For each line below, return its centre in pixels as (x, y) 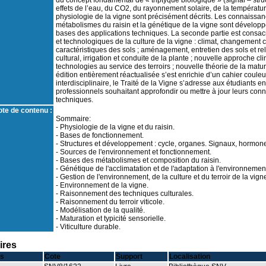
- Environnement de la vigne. (102, 185)
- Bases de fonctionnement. (99, 135)
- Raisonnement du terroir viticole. (110, 202)
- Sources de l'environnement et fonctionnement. (133, 152)
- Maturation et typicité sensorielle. (110, 218)
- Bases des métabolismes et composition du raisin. (138, 160)
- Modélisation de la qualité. (100, 210)
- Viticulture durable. (88, 227)
